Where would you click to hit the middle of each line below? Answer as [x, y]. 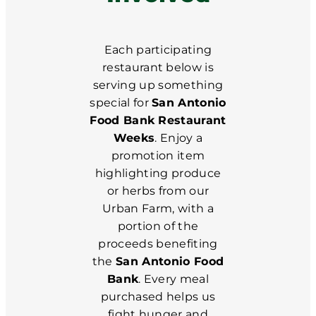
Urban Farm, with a [158, 208]
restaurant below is [158, 67]
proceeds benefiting [158, 244]
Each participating [158, 50]
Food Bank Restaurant [158, 120]
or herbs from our [158, 191]
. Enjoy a [179, 138]
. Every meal [174, 279]
